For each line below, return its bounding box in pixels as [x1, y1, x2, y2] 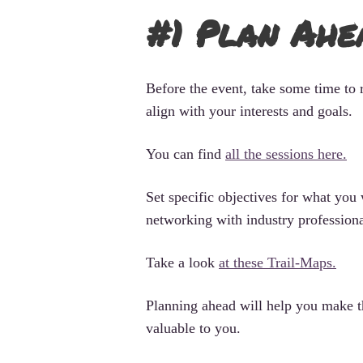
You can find [146, 145, 225, 162]
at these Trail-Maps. [219, 254, 336, 271]
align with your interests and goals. [146, 102, 352, 119]
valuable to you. [146, 319, 241, 336]
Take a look [146, 254, 219, 271]
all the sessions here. [225, 145, 347, 162]
